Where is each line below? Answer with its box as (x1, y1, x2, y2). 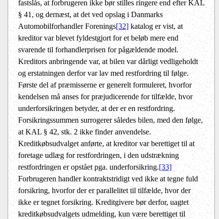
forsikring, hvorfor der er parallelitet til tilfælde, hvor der (18, 186, 191, 195)
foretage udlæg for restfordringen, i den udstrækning (18, 151, 179, 160)
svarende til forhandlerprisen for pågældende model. (18, 45, 178, 54)
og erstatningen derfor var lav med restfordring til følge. (18, 69, 189, 78)
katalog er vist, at (129, 22, 183, 31)
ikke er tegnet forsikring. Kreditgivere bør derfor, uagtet (18, 198, 189, 207)
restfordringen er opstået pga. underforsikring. (18, 163, 159, 172)
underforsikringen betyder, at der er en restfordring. (18, 104, 175, 113)
